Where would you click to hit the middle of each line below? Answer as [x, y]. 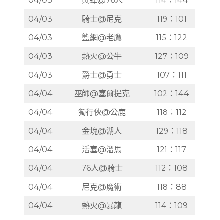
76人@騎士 [102, 168]
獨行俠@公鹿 [102, 112]
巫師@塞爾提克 [102, 93]
